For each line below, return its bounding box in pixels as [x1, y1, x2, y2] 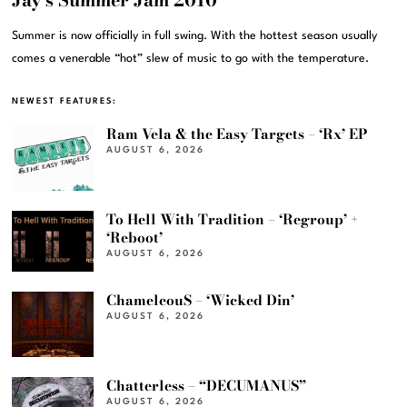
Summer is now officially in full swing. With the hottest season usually [12, 29, 378, 42]
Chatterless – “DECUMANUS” [106, 375, 307, 397]
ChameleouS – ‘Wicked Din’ [106, 290, 295, 312]
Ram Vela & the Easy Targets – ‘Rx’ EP [106, 123, 369, 144]
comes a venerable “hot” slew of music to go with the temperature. [12, 52, 370, 65]
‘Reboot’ [106, 226, 164, 248]
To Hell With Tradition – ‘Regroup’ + [106, 208, 359, 230]
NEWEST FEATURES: [12, 96, 118, 105]
